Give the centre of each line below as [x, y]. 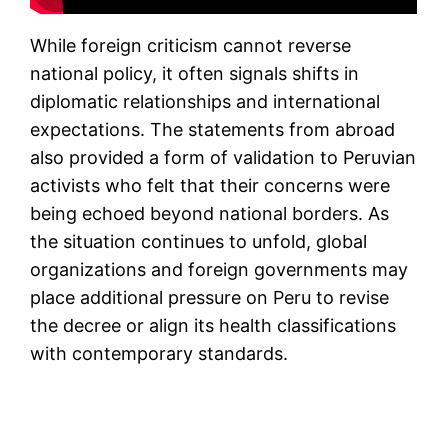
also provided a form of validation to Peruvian [223, 157]
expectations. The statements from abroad [213, 129]
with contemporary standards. [159, 353]
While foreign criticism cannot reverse [191, 45]
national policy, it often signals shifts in [195, 73]
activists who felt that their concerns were [210, 185]
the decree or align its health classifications [213, 325]
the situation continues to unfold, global [199, 241]
